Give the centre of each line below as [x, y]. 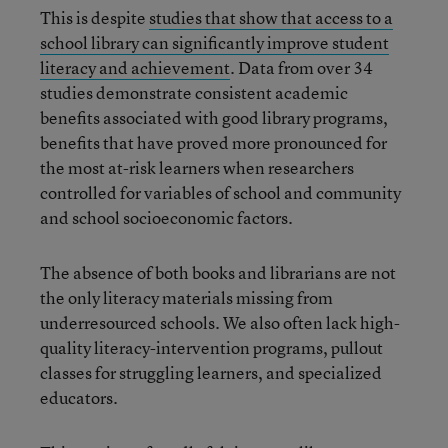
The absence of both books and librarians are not [218, 272]
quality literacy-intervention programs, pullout [211, 347]
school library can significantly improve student [214, 42]
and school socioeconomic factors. [166, 217]
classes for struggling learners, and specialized [211, 372]
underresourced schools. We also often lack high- [220, 322]
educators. [79, 397]
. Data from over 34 [301, 67]
